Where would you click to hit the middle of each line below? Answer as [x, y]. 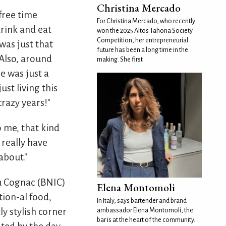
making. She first [120, 60]
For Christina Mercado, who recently [146, 21]
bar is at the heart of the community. [146, 220]
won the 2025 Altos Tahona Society [145, 31]
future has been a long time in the [143, 50]
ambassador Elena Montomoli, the [145, 210]
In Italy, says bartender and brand [142, 201]
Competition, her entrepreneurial [143, 40]
